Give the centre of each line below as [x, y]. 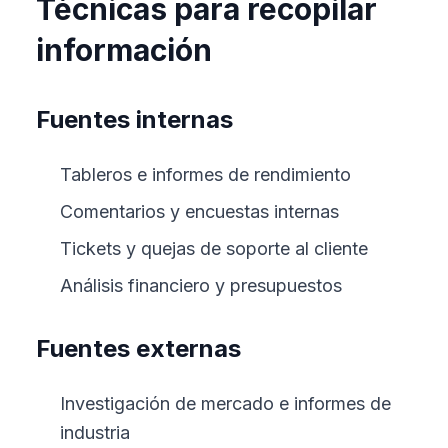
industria [95, 432]
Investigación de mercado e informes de [225, 403]
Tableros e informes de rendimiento [205, 174]
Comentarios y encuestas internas [199, 211]
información [124, 50]
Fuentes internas [134, 119]
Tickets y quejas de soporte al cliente [214, 248]
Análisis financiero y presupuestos [201, 285]
